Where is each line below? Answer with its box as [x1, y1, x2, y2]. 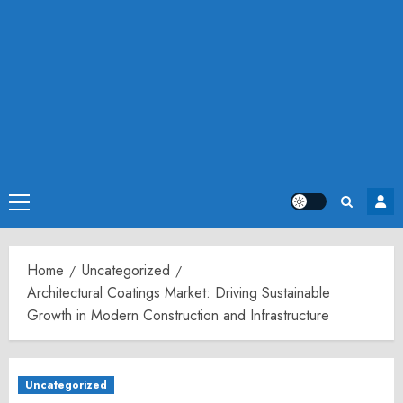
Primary [18, 193, 63, 214]
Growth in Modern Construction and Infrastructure [27, 305, 329, 326]
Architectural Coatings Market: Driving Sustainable [27, 282, 330, 303]
